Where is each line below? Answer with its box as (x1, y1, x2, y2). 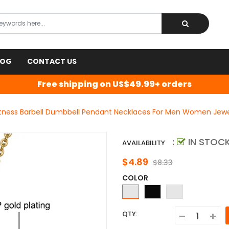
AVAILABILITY (122, 138, 165, 148)
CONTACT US (27, 56, 77, 66)
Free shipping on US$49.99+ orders (37, 78, 192, 90)
